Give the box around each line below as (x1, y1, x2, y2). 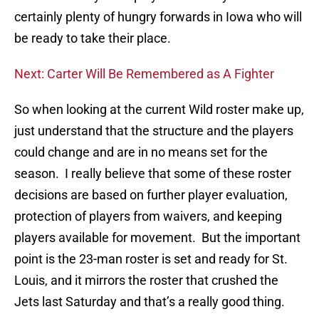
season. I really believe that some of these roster (14, 166, 291, 182)
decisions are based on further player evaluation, (14, 187, 288, 203)
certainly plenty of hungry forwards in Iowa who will (14, 9, 302, 25)
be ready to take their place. (14, 31, 171, 46)
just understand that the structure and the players (14, 123, 293, 139)
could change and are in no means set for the (14, 145, 268, 160)
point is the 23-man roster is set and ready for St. (14, 251, 288, 267)
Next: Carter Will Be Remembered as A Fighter (14, 66, 274, 82)
